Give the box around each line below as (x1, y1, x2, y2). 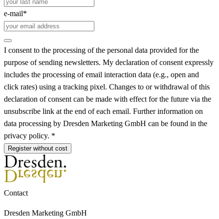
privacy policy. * (4, 131, 55, 140)
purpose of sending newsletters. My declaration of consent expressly (4, 58, 214, 67)
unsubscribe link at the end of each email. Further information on (4, 107, 203, 116)
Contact (4, 189, 28, 197)
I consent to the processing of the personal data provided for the (4, 46, 199, 55)
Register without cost (8, 145, 67, 153)
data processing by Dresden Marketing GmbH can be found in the (4, 119, 207, 128)
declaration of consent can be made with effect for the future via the (4, 95, 211, 104)
